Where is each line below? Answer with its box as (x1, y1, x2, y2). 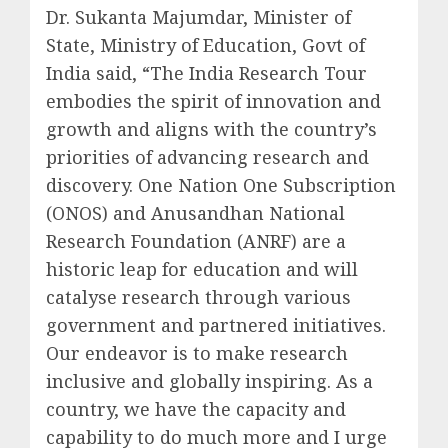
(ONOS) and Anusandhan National (46, 200, 345, 225)
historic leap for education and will (46, 256, 358, 281)
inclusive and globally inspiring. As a (46, 368, 373, 393)
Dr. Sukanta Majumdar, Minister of (46, 4, 351, 29)
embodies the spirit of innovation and (46, 88, 381, 113)
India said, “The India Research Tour (46, 60, 367, 85)
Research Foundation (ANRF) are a (46, 228, 346, 253)
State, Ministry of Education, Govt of (46, 32, 365, 57)
